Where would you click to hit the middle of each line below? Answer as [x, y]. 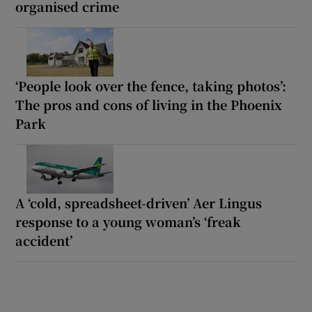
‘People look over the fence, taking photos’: [151, 85]
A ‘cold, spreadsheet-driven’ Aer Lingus [139, 202]
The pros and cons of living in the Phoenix [149, 104]
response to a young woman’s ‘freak [128, 221]
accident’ [44, 240]
